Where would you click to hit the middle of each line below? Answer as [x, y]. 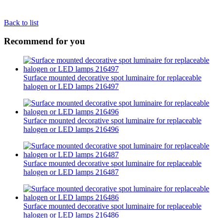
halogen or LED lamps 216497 [71, 87]
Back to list [21, 22]
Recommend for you [45, 41]
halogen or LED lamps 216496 [71, 129]
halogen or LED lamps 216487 [71, 172]
